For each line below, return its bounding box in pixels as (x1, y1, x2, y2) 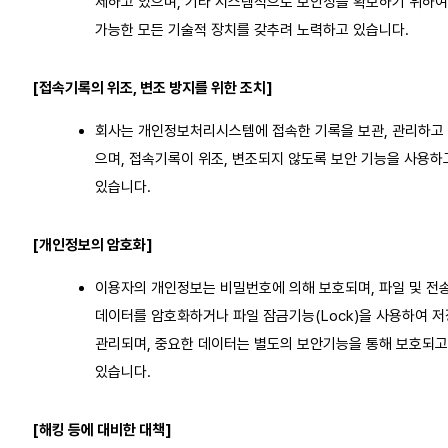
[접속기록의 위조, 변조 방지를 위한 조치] (32, 78, 273, 97)
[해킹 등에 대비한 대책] (32, 420, 172, 439)
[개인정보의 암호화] (32, 235, 153, 254)
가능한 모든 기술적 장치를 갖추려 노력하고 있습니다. (94, 20, 409, 39)
